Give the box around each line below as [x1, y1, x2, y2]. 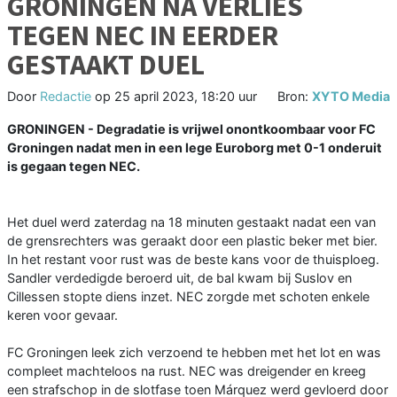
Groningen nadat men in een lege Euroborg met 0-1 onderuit [7, 140, 382, 156]
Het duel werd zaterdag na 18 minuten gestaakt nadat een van [7, 214, 376, 230]
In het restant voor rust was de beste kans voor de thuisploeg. [7, 252, 379, 268]
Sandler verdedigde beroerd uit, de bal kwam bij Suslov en [7, 270, 352, 286]
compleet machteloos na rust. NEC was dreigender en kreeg [7, 363, 366, 379]
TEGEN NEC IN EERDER [7, 18, 278, 54]
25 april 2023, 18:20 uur [114, 89, 257, 105]
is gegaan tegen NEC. [7, 159, 140, 175]
